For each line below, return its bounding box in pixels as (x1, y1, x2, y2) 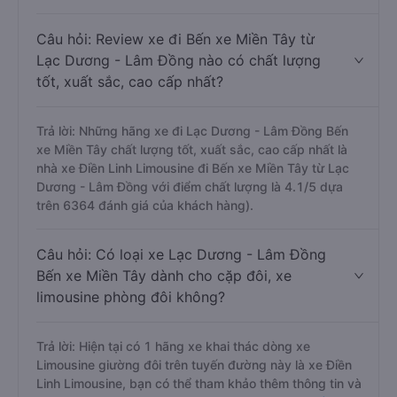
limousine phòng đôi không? (36, 288, 225, 306)
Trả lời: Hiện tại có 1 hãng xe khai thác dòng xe (36, 339, 310, 354)
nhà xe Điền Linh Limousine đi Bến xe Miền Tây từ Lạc (36, 160, 349, 175)
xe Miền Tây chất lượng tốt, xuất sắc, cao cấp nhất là (36, 142, 347, 157)
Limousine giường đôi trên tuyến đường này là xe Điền (36, 357, 352, 372)
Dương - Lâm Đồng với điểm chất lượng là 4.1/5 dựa (36, 179, 343, 194)
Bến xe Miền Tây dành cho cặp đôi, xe (36, 267, 292, 284)
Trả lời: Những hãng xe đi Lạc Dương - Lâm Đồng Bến (36, 123, 348, 138)
